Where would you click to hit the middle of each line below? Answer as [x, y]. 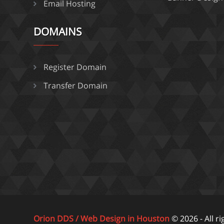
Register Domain [75, 67]
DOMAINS [58, 31]
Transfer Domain [76, 85]
